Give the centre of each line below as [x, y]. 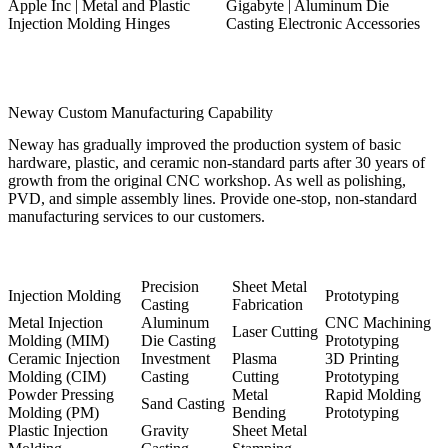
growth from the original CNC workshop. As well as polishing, [207, 180]
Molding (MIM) [58, 340]
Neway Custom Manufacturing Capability [140, 112]
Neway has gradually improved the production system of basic [204, 144]
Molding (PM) [53, 412]
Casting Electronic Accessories [323, 23]
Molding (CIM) [57, 376]
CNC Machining [378, 322]
